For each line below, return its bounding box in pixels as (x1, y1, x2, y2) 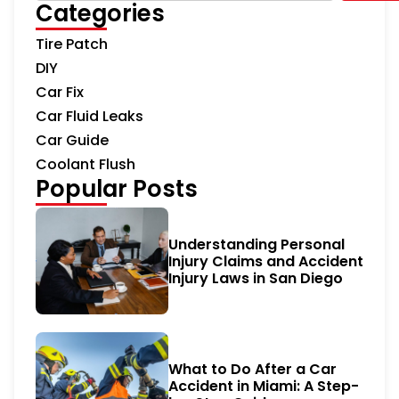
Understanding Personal (167, 233, 345, 255)
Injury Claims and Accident (167, 250, 363, 272)
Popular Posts (36, 173, 198, 206)
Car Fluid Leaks (36, 106, 143, 127)
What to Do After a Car (167, 358, 337, 379)
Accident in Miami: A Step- (167, 375, 359, 396)
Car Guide (36, 130, 109, 151)
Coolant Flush (36, 154, 135, 175)
